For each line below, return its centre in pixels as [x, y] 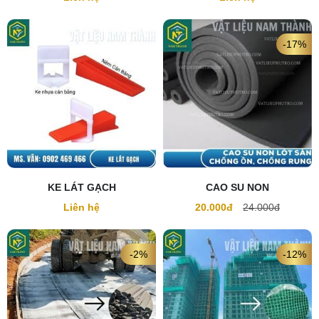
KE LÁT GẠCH [82, 188]
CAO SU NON [237, 188]
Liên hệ [82, 208]
